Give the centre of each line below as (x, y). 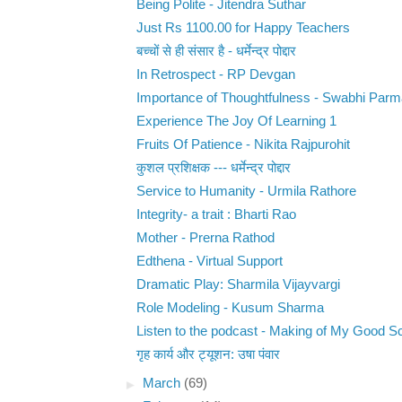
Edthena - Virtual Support (209, 262)
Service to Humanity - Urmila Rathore (246, 192)
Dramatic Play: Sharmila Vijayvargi (238, 285)
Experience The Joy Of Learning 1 (236, 122)
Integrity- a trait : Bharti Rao (216, 215)
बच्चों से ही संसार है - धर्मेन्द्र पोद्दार (216, 52)
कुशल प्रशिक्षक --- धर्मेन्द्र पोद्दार (213, 168)
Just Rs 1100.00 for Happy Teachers (243, 28)
